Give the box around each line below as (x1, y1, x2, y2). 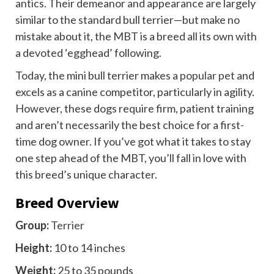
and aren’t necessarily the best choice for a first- (15, 118, 244, 132)
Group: (15, 218, 49, 232)
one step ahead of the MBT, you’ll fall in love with (15, 151, 246, 165)
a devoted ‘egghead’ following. (15, 46, 161, 60)
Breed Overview (15, 193, 119, 213)
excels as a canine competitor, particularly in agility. (15, 85, 254, 99)
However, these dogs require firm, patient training (15, 102, 254, 116)
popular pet (180, 68, 235, 83)
